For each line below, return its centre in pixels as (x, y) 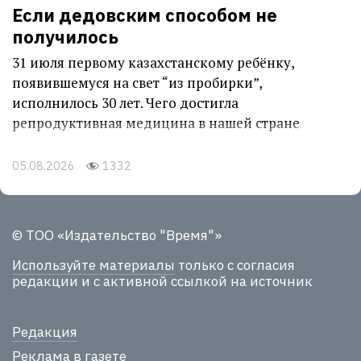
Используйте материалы (93, 266)
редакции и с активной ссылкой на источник (162, 282)
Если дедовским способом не (145, 15)
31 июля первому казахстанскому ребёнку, (153, 62)
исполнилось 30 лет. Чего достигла (125, 102)
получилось (65, 36)
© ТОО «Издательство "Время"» (117, 236)
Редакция (45, 332)
